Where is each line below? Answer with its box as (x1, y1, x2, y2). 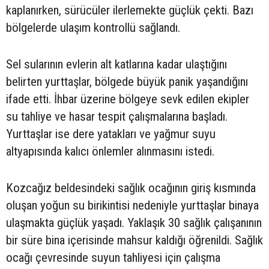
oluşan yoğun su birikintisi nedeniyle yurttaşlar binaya (6, 198, 259, 213)
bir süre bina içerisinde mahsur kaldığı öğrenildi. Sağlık (6, 233, 263, 248)
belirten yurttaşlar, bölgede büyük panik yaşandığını (6, 74, 248, 89)
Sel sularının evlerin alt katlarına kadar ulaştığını (6, 57, 227, 72)
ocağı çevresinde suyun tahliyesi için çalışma (6, 250, 220, 265)
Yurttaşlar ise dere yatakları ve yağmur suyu (6, 127, 216, 142)
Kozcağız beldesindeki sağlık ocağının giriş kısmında (6, 181, 256, 196)
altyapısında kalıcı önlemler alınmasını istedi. (6, 144, 214, 159)
